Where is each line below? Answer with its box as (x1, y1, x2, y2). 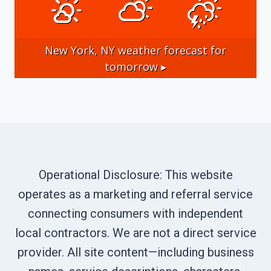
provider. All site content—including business (17, 245, 254, 260)
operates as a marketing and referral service (18, 187, 253, 202)
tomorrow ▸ (105, 59, 166, 74)
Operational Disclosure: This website (38, 168, 233, 183)
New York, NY (45, 42, 115, 57)
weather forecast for (115, 42, 226, 57)
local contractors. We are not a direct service (15, 226, 256, 241)
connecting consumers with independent (28, 206, 243, 221)
